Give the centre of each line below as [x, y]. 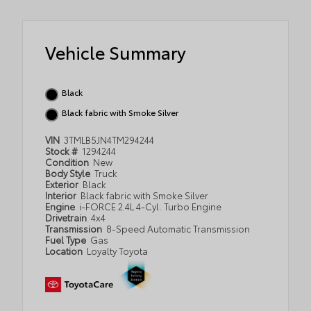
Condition [68, 162]
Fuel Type [67, 240]
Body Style [69, 173]
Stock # [62, 151]
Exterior [63, 184]
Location [65, 251]
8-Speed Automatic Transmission [178, 229]
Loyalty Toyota [118, 251]
